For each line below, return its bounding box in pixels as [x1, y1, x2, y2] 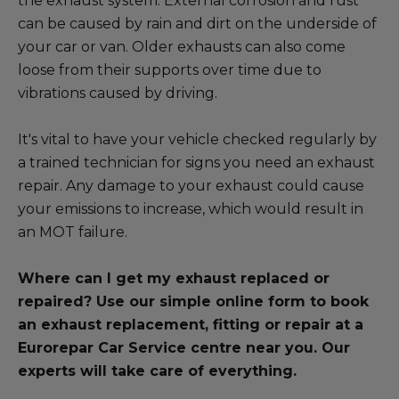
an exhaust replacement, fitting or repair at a [18, 316, 363, 333]
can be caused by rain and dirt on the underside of [18, 15, 377, 32]
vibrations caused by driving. [18, 85, 217, 102]
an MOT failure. [18, 224, 127, 240]
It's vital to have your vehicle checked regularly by [18, 131, 377, 148]
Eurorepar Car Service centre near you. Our [18, 339, 350, 356]
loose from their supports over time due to [18, 61, 322, 78]
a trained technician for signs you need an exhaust [18, 154, 375, 171]
